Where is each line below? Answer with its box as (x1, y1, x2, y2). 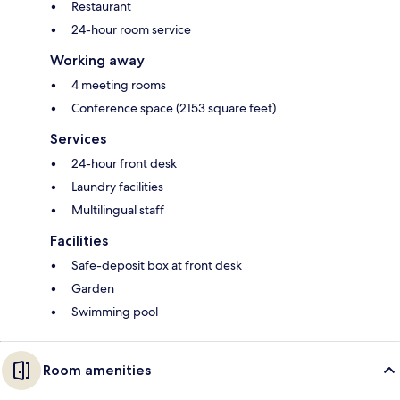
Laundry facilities (71, 179, 163, 196)
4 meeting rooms (71, 77, 166, 94)
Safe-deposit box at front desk (71, 257, 242, 274)
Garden (71, 280, 114, 297)
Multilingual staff (71, 202, 164, 219)
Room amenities (43, 362, 151, 379)
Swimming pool (71, 304, 158, 321)
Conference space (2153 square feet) (71, 100, 276, 117)
